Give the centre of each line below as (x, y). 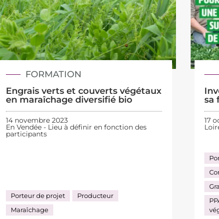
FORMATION (53, 74)
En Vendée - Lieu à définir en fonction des (76, 127)
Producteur (95, 196)
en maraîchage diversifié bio (69, 99)
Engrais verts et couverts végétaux (83, 91)
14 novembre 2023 (37, 120)
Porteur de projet (38, 196)
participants (26, 134)
